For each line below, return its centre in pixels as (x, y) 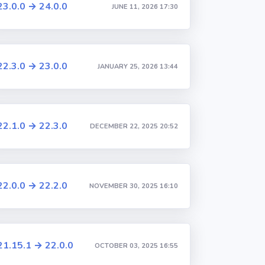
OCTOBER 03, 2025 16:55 (136, 245)
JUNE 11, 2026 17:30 (145, 7)
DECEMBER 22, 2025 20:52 (134, 126)
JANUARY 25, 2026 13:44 (138, 66)
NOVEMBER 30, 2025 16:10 (133, 186)
